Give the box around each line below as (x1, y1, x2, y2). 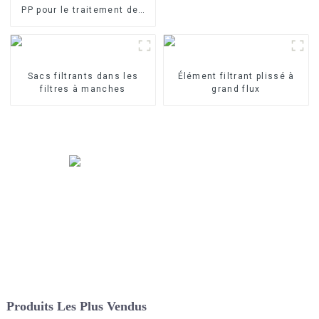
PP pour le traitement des (21, 4, 145, 15)
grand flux (211, 83, 261, 94)
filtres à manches (40, 83, 126, 94)
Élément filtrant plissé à (177, 70, 295, 81)
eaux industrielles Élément (18, 17, 148, 28)
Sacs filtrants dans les (27, 70, 139, 81)
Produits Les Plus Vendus (6, 298, 147, 313)
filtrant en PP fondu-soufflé (17, 30, 149, 41)
